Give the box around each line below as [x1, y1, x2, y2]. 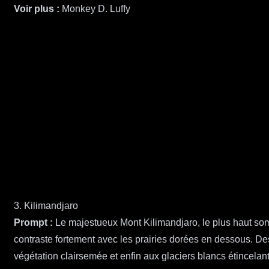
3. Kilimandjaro [14, 201, 78, 211]
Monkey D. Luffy [62, 4, 130, 14]
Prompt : [14, 217, 53, 228]
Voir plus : [14, 4, 59, 14]
